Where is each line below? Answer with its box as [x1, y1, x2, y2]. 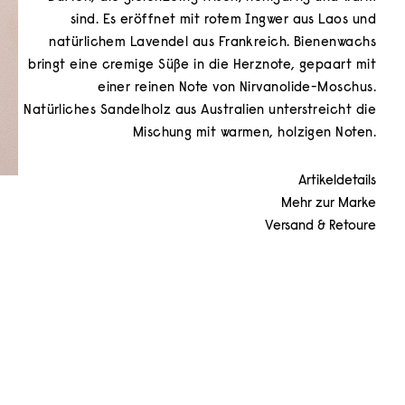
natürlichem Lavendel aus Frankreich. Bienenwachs [49, 36, 376, 50]
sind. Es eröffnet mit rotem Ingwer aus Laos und [70, 14, 376, 27]
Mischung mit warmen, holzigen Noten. [132, 127, 376, 140]
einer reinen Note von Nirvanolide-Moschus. [98, 81, 376, 95]
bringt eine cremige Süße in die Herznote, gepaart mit [28, 59, 376, 72]
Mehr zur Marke [281, 197, 376, 211]
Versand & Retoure [265, 220, 376, 233]
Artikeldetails [298, 174, 376, 188]
